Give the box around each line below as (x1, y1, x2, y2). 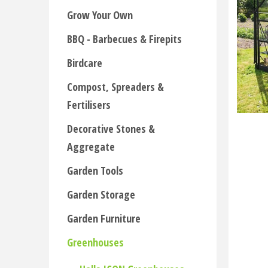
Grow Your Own (67, 8, 133, 22)
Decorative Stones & (67, 121, 155, 136)
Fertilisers (67, 98, 111, 112)
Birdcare (67, 56, 102, 70)
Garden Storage (67, 187, 135, 202)
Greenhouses (67, 235, 124, 249)
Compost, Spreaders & (67, 80, 164, 94)
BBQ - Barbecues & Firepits (67, 32, 182, 46)
